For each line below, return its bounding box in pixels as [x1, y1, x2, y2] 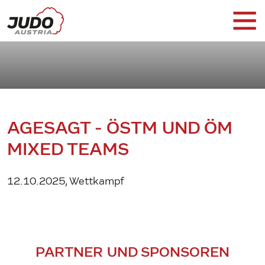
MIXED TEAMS [7, 138, 129, 160]
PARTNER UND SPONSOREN [35, 243, 230, 260]
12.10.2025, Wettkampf [7, 174, 124, 188]
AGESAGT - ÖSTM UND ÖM [7, 117, 232, 138]
